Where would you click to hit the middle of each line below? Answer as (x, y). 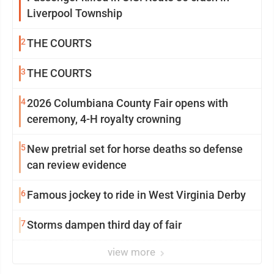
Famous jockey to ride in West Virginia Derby (136, 195)
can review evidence (77, 165)
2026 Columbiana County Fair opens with (128, 103)
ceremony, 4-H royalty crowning (104, 119)
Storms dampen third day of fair (104, 225)
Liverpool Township (75, 13)
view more (133, 252)
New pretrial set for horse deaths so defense (135, 149)
